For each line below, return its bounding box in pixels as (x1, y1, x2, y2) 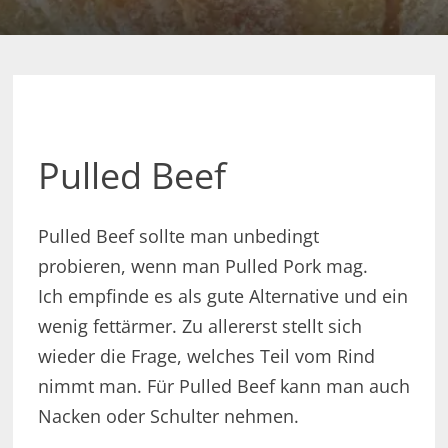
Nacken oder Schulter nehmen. (37, 404, 299, 429)
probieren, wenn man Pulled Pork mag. (37, 254, 368, 279)
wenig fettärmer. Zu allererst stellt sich (37, 314, 362, 339)
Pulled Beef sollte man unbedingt (37, 224, 319, 249)
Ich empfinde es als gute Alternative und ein (37, 284, 408, 309)
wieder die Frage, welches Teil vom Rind (37, 344, 375, 369)
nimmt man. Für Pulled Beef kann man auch (37, 374, 410, 399)
